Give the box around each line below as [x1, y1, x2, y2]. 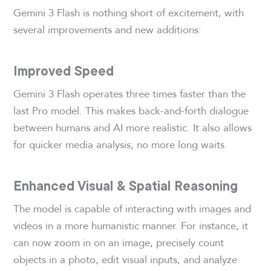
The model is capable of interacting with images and [13, 200, 252, 217]
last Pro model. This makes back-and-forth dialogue [13, 102, 249, 119]
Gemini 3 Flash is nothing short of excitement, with [13, 4, 244, 21]
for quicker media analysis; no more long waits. [13, 135, 228, 152]
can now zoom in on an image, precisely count [13, 233, 224, 250]
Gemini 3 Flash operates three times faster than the [13, 85, 246, 102]
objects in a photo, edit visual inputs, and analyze [13, 250, 238, 267]
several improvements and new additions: [13, 21, 202, 38]
